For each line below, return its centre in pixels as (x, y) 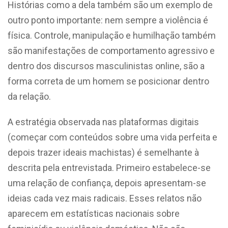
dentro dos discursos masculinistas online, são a (106, 66)
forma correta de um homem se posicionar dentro (108, 81)
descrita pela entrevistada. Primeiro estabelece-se (109, 167)
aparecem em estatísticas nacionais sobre (94, 213)
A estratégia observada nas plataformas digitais (103, 122)
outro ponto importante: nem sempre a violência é (108, 20)
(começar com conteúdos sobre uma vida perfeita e (112, 137)
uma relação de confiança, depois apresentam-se (107, 183)
